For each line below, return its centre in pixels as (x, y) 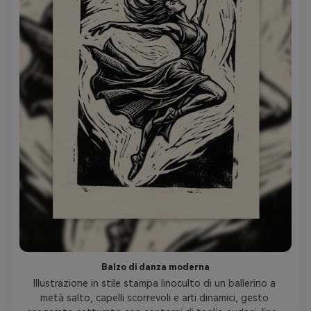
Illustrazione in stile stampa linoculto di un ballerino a (154, 283)
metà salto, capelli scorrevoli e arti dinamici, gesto (154, 297)
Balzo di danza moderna (155, 267)
